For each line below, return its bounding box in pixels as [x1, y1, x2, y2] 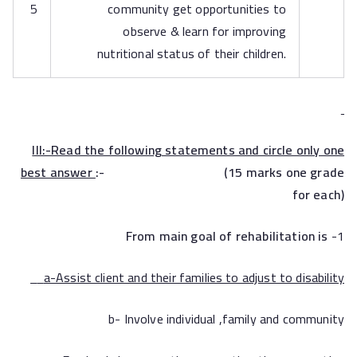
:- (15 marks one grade [95, 160, 344, 184]
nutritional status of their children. [97, 41, 286, 65]
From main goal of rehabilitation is [125, 224, 328, 248]
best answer [20, 160, 96, 184]
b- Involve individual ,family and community [108, 307, 344, 331]
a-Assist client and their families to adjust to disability [43, 265, 344, 289]
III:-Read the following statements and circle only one [32, 138, 344, 162]
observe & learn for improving [123, 19, 286, 43]
